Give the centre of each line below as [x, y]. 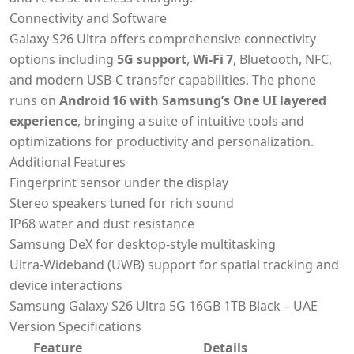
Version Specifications [75, 326]
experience [43, 121]
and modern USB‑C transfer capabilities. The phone [163, 79]
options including [63, 59]
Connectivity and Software [88, 18]
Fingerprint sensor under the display [119, 182]
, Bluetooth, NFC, [282, 59]
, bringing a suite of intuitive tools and [191, 121]
